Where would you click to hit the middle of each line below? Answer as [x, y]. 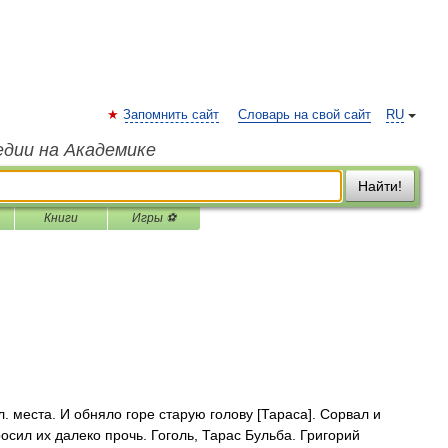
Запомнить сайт [171, 115]
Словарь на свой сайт [304, 115]
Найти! [380, 186]
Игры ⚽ [154, 218]
